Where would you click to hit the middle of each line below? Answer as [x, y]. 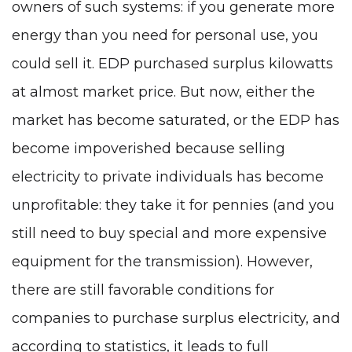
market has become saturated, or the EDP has [176, 120]
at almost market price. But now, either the [163, 92]
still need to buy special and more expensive [169, 233]
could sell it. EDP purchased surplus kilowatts [172, 63]
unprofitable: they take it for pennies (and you [173, 205]
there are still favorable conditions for [143, 290]
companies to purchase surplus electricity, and [176, 318]
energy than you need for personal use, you [165, 35]
